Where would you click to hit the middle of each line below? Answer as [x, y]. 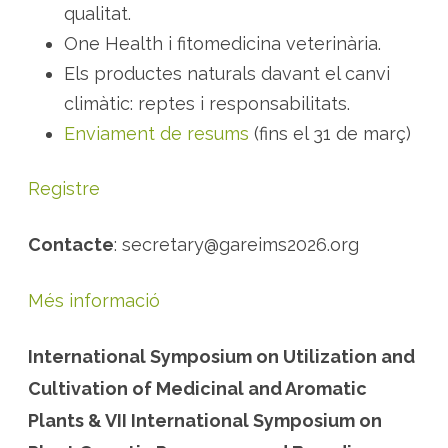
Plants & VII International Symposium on [205, 420]
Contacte [71, 244]
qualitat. [97, 13]
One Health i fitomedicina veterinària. [222, 43]
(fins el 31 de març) [332, 133]
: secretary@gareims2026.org [236, 244]
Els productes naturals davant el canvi [227, 73]
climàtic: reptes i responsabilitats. [207, 103]
